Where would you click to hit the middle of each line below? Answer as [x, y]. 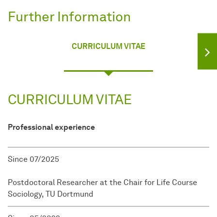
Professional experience [51, 127]
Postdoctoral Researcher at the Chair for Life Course [102, 183]
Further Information [69, 17]
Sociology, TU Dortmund [51, 194]
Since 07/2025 [34, 159]
